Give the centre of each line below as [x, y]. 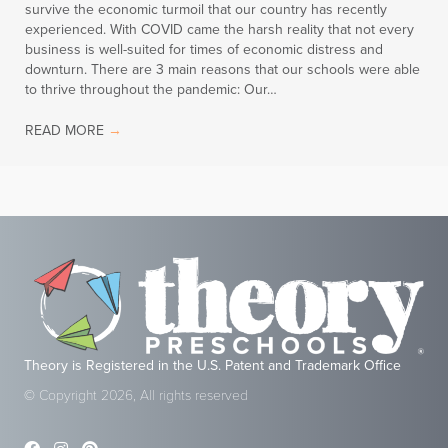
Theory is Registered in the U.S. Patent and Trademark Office [212, 366]
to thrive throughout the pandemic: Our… [151, 89]
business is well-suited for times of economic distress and [204, 49]
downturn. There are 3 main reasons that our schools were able [222, 69]
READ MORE [66, 130]
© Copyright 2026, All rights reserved [136, 396]
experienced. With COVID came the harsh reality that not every [219, 29]
